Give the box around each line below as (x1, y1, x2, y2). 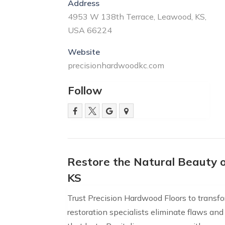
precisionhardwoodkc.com (68, 60, 165, 70)
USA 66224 (68, 25, 113, 35)
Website (68, 46, 100, 57)
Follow (68, 83, 102, 97)
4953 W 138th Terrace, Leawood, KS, (68, 11, 207, 22)
